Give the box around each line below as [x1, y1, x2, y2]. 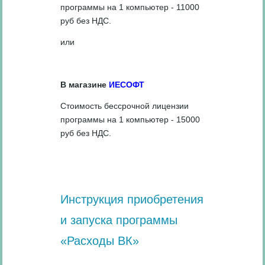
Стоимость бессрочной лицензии [60, 101, 189, 111]
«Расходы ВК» [60, 234, 140, 247]
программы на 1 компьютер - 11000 [60, 2, 200, 12]
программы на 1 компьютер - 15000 [60, 114, 201, 124]
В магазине [60, 79, 109, 89]
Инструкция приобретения [60, 192, 204, 206]
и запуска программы [60, 213, 178, 227]
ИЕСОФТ [109, 79, 145, 89]
